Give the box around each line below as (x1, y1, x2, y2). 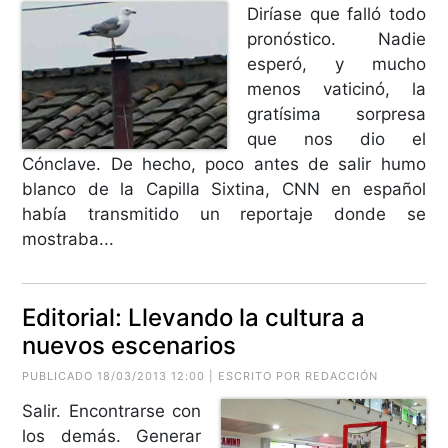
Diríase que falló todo (247, 3, 426, 24)
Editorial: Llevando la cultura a (22, 302, 366, 332)
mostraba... (22, 228, 115, 249)
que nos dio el (247, 128, 426, 149)
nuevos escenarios (22, 330, 237, 360)
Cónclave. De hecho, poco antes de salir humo (22, 153, 426, 174)
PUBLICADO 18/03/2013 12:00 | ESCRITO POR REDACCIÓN (22, 368, 379, 383)
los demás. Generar (22, 425, 201, 446)
